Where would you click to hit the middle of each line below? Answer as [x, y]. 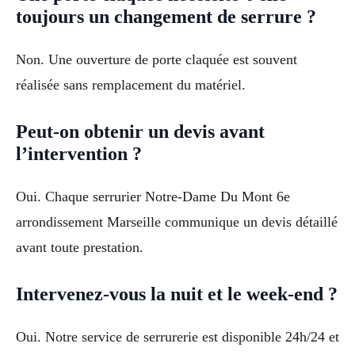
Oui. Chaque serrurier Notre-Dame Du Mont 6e [153, 196]
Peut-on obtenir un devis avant [140, 131]
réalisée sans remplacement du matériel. [131, 85]
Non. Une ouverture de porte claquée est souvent [157, 60]
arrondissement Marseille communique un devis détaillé [177, 221]
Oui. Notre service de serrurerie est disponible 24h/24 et [177, 336]
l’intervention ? [79, 153]
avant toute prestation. [80, 247]
